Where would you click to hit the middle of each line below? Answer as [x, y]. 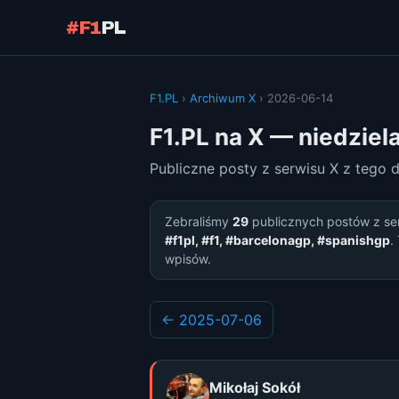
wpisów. [188, 259]
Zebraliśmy [199, 221]
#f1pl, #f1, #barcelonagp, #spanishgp [277, 240]
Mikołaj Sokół [255, 387]
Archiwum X [223, 98]
